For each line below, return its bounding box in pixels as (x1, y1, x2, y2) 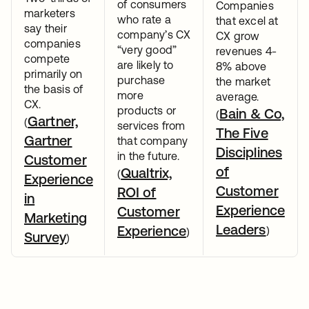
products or (117, 104, 177, 117)
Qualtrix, (121, 165, 172, 181)
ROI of (117, 184, 157, 200)
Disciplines (216, 144, 282, 160)
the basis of (24, 83, 83, 95)
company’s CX (117, 28, 191, 41)
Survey (24, 229, 67, 245)
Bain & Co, (219, 106, 285, 121)
